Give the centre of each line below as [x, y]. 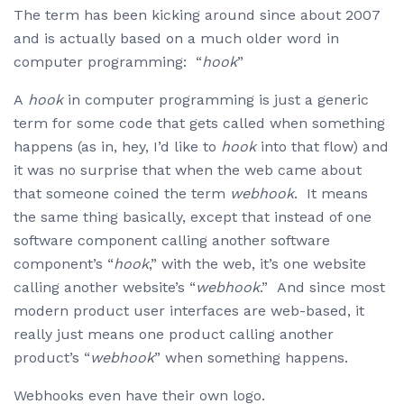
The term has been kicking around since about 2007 [197, 15]
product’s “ [52, 358]
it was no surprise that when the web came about [188, 170]
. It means [331, 194]
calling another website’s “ [105, 288]
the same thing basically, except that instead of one [193, 217]
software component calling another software [172, 241]
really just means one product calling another [174, 335]
